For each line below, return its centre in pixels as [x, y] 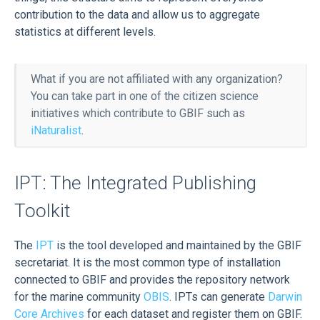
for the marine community [79, 297]
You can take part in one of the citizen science [145, 96]
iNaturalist [56, 131]
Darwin [285, 297]
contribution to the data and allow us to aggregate [137, 15]
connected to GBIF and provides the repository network [152, 280]
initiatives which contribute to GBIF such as [138, 114]
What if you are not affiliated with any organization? [157, 79]
